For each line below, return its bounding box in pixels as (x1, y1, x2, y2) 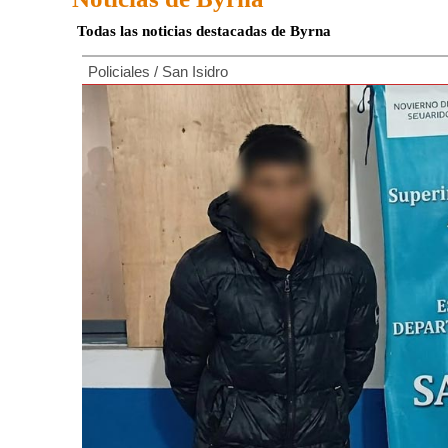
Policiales (88, 63, 150, 80)
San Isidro (162, 63, 228, 80)
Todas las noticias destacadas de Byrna (77, 23, 331, 39)
